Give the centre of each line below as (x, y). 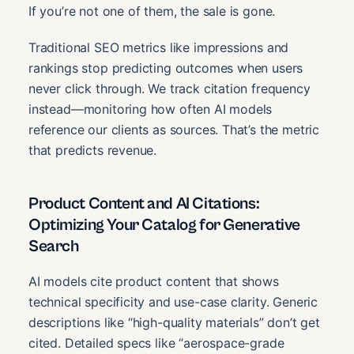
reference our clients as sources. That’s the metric (174, 130)
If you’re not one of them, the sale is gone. (152, 11)
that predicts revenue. (93, 151)
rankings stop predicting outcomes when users (166, 68)
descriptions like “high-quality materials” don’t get (174, 322)
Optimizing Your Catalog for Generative (165, 226)
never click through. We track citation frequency (169, 89)
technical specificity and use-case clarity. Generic (173, 301)
